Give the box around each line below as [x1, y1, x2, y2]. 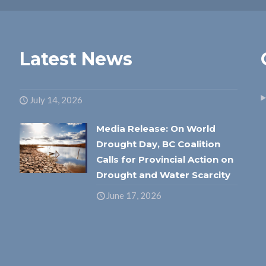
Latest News [19, 47, 132, 70]
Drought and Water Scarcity [96, 169, 231, 180]
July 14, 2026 [29, 94, 83, 105]
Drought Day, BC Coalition [96, 138, 221, 150]
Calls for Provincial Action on [96, 153, 234, 165]
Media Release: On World [96, 122, 216, 134]
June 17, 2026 [106, 189, 162, 201]
